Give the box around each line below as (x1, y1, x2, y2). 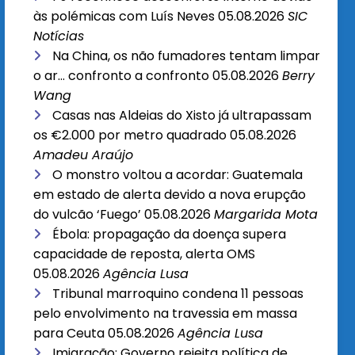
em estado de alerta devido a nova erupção (33, 185, 307, 204)
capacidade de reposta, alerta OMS (33, 245, 256, 264)
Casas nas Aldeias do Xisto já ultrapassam (52, 106, 312, 125)
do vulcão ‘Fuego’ (33, 205, 142, 224)
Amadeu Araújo (33, 146, 134, 165)
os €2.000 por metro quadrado (33, 126, 227, 145)
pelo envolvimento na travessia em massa (33, 304, 298, 323)
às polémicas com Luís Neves (33, 7, 216, 26)
